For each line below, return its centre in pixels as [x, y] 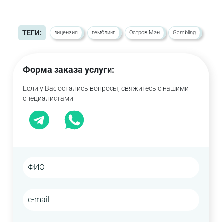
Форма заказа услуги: [68, 70]
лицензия [66, 33]
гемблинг [104, 33]
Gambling [185, 33]
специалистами [48, 98]
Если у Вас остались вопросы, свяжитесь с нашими [106, 88]
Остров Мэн [144, 33]
